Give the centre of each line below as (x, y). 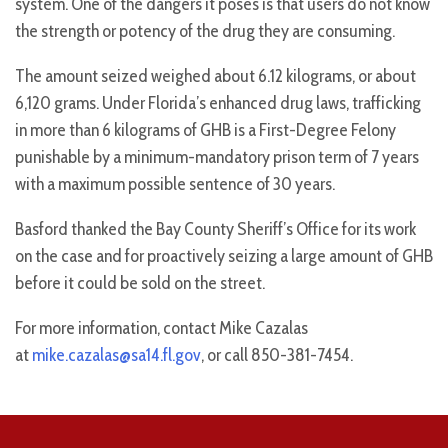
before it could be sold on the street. (140, 283)
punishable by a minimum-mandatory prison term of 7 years (217, 157)
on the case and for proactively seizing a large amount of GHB (224, 256)
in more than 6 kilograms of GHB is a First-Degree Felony (205, 130)
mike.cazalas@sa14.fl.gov (116, 355)
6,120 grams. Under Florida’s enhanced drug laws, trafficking (218, 103)
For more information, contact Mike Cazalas (161, 328)
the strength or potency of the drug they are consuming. (205, 31)
